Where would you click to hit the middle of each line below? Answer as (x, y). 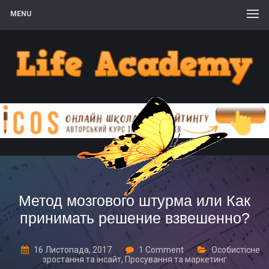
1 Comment (161, 249)
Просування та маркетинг (176, 259)
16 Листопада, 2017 (73, 249)
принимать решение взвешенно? (134, 218)
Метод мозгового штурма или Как (134, 200)
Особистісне (236, 249)
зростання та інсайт (82, 259)
